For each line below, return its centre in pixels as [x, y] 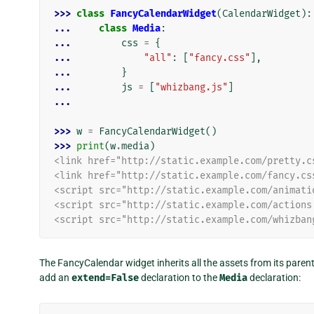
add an [55, 278]
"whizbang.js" [191, 88]
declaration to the [179, 278]
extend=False [105, 278]
